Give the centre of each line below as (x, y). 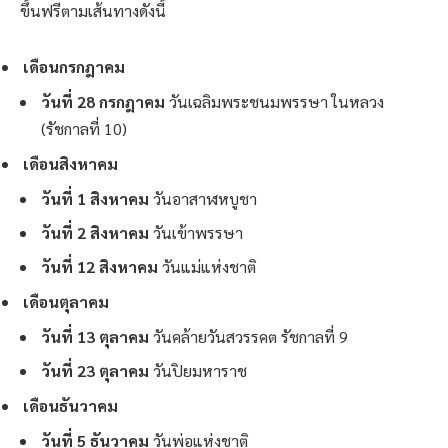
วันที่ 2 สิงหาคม (95, 232)
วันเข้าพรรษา (196, 232)
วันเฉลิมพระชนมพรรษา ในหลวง (274, 101)
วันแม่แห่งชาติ (207, 266)
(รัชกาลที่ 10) (84, 128)
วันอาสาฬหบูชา (203, 198)
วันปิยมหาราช (198, 370)
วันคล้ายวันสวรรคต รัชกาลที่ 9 (248, 336)
